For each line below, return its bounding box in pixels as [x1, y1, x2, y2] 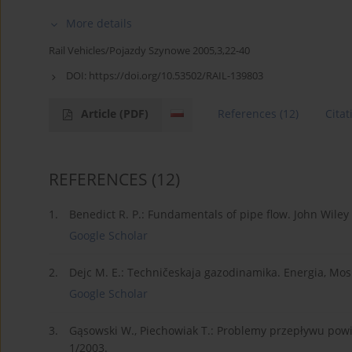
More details [66, 16, 132, 31]
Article [81, 106, 119, 122]
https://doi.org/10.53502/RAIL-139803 [89, 68, 263, 83]
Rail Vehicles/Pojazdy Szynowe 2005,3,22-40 [49, 43, 250, 58]
